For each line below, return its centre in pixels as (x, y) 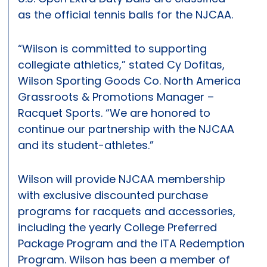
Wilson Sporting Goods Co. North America (129, 81)
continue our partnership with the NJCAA (126, 129)
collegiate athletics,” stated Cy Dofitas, (121, 65)
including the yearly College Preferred (117, 228)
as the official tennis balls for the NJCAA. (130, 15)
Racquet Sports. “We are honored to (114, 113)
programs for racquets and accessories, (127, 212)
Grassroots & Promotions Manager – (116, 97)
